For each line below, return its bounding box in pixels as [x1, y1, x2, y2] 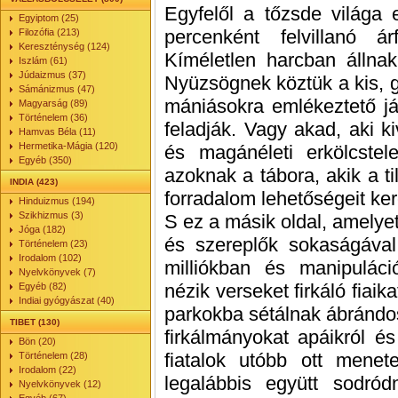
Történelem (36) [19, 112, 88, 123]
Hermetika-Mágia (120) [19, 140, 118, 151]
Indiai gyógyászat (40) [19, 295, 115, 306]
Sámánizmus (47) [19, 84, 95, 94]
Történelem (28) [19, 350, 88, 361]
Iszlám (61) [19, 55, 68, 66]
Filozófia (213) [19, 27, 80, 37]
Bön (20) [19, 336, 56, 346]
